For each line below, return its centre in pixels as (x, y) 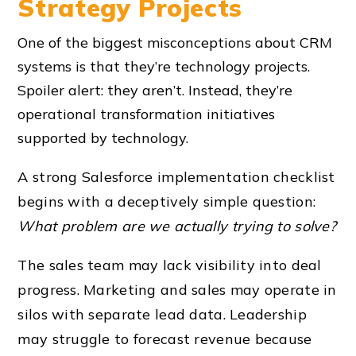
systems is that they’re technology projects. (164, 67)
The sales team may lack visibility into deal (170, 265)
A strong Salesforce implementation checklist (176, 177)
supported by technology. (103, 138)
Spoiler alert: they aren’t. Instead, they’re (155, 91)
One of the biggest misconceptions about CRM (175, 43)
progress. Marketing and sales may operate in (177, 290)
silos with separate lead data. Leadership (162, 315)
